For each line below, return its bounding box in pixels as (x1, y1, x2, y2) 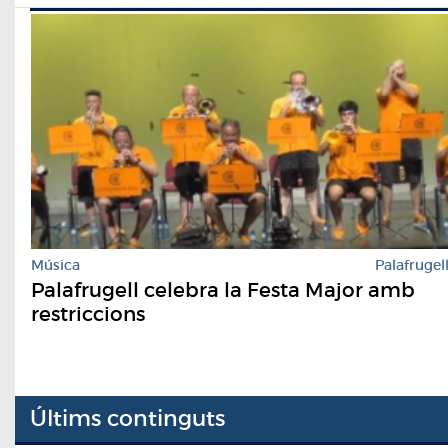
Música (31, 255, 80, 274)
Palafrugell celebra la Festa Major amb (31, 277, 415, 302)
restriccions (31, 301, 145, 326)
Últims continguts (30, 405, 225, 433)
